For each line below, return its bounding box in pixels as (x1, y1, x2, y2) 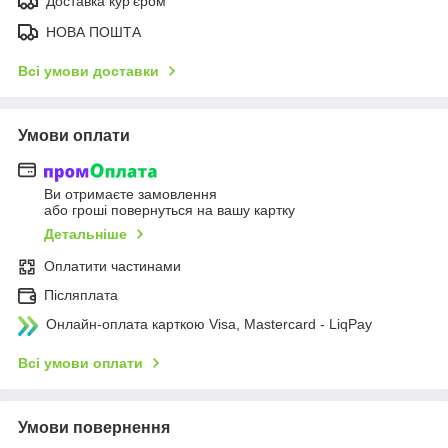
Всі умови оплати (18, 354, 143, 371)
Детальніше (44, 225, 127, 242)
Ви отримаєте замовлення (44, 185, 217, 202)
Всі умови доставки (18, 63, 159, 80)
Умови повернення (18, 418, 170, 436)
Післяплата (44, 286, 118, 303)
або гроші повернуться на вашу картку (44, 201, 295, 218)
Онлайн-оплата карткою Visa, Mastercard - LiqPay (46, 315, 372, 332)
